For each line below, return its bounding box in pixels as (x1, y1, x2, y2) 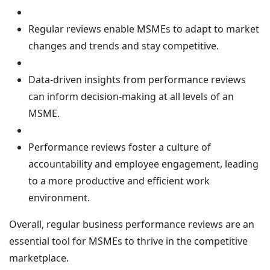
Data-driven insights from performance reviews (28, 73, 246, 86)
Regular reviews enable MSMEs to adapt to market (28, 22, 259, 36)
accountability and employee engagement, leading (28, 157, 259, 171)
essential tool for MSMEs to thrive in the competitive (9, 234, 248, 248)
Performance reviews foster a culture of (28, 140, 211, 154)
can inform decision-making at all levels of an (28, 90, 234, 103)
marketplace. (9, 251, 69, 265)
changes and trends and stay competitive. (28, 39, 219, 52)
